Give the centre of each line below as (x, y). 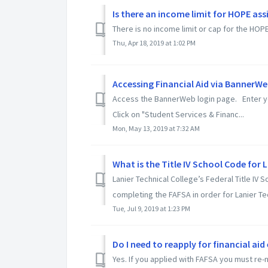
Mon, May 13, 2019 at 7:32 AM (156, 128)
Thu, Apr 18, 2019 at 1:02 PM (154, 42)
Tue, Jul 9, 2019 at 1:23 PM (151, 208)
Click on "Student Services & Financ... (178, 114)
